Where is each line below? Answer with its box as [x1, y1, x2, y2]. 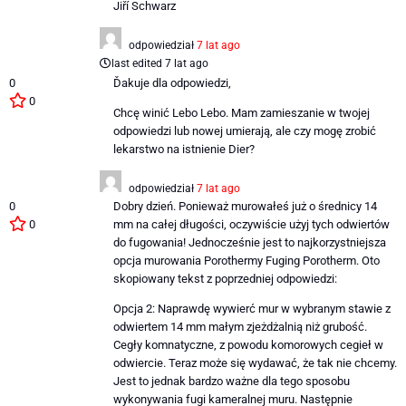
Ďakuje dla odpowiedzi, [112, 76, 231, 91]
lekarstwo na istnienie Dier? [112, 141, 255, 156]
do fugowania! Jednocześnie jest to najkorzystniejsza [112, 235, 386, 249]
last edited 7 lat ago [111, 57, 208, 71]
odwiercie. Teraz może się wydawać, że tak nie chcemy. [112, 355, 397, 370]
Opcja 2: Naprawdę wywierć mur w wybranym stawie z [112, 301, 391, 315]
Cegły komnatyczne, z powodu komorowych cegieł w [112, 337, 383, 352]
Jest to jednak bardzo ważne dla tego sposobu [112, 373, 350, 388]
